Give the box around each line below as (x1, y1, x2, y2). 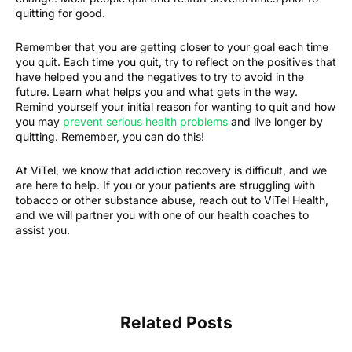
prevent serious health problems (63, 115, 228, 128)
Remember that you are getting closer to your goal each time (16, 40, 328, 53)
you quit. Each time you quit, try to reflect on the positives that (16, 55, 336, 68)
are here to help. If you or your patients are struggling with (16, 178, 315, 192)
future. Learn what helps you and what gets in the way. (16, 85, 298, 98)
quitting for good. (16, 6, 105, 20)
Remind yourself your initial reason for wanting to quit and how (16, 100, 335, 113)
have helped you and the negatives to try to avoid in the (16, 70, 304, 83)
